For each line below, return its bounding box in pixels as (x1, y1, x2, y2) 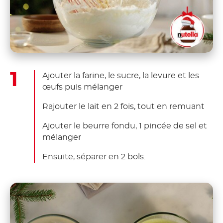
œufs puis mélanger (42, 83, 122, 91)
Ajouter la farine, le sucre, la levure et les (42, 71, 199, 80)
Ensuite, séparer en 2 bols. (42, 152, 145, 161)
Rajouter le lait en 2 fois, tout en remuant (42, 102, 205, 111)
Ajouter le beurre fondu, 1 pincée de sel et (42, 121, 207, 130)
